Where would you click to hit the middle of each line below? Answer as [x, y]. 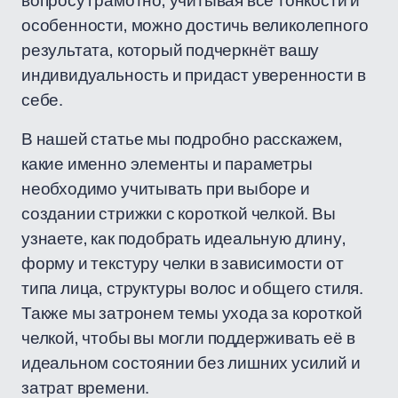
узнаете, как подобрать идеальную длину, [184, 238]
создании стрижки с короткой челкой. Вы [179, 213]
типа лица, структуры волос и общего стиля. [192, 288]
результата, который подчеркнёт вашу [171, 50]
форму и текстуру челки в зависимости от [183, 263]
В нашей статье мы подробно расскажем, [182, 139]
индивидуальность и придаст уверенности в [194, 75]
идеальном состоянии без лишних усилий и [191, 362]
